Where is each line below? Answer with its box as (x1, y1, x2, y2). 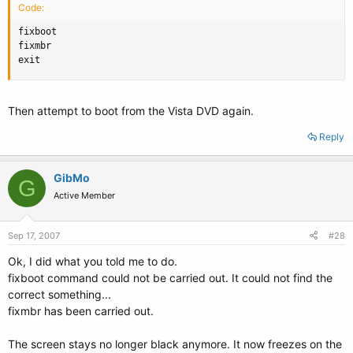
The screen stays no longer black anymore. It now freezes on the (8, 337, 342, 351)
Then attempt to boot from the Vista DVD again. (8, 104, 254, 117)
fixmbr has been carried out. (8, 304, 154, 318)
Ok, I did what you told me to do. (8, 255, 177, 268)
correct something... (8, 288, 111, 301)
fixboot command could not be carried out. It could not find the (8, 271, 333, 284)
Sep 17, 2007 (8, 230, 60, 241)
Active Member (54, 190, 115, 201)
